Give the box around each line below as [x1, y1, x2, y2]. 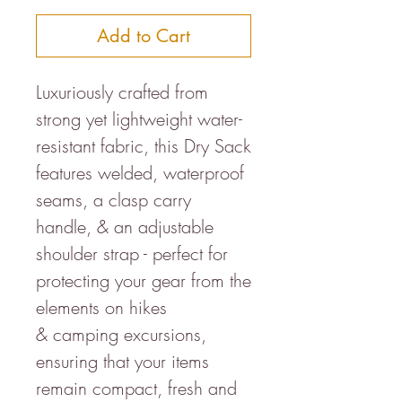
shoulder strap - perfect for [36, 240, 228, 266]
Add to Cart [97, 23, 190, 48]
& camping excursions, [36, 321, 206, 346]
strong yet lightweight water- [36, 106, 242, 131]
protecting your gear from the [36, 267, 251, 293]
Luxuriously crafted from [36, 79, 208, 104]
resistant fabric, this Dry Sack [36, 133, 251, 158]
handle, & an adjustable [36, 214, 214, 239]
